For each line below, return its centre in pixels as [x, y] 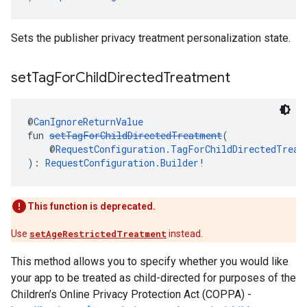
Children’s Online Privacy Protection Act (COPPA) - [131, 294]
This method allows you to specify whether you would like [150, 261]
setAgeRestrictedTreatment [98, 234]
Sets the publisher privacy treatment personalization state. [151, 38]
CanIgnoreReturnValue [88, 122]
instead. [185, 234]
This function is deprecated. [91, 206]
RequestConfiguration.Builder [122, 163]
